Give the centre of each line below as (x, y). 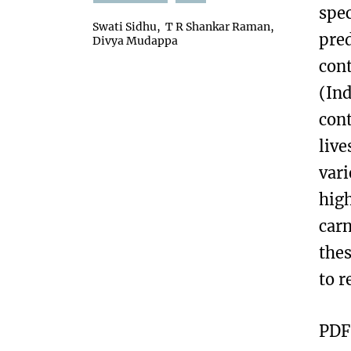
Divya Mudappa (135, 41)
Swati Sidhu (125, 27)
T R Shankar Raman (218, 27)
